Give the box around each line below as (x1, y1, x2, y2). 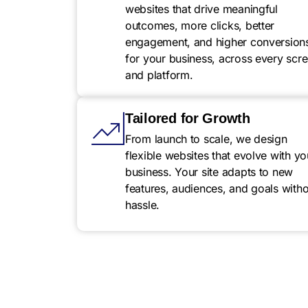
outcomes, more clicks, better (125, 19, 275, 32)
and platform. (125, 68, 193, 82)
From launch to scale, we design (125, 132, 287, 146)
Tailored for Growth (125, 111, 250, 126)
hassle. (125, 198, 160, 212)
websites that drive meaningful (125, 2, 278, 16)
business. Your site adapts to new (125, 165, 294, 179)
